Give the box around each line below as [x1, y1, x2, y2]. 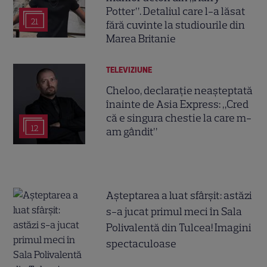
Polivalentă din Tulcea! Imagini [106, 221, 252, 234]
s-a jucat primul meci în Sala [106, 204, 243, 218]
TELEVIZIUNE [106, 64, 153, 75]
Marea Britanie [106, 32, 176, 45]
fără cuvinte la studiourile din [106, 18, 246, 32]
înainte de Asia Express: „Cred [106, 97, 249, 111]
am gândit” [106, 125, 158, 138]
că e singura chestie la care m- [106, 111, 252, 125]
